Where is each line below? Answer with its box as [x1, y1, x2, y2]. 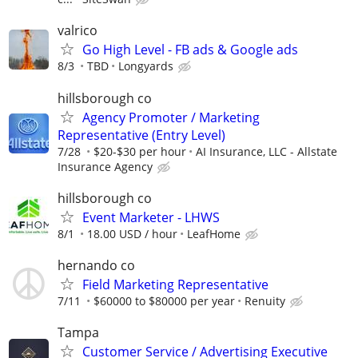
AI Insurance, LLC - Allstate [196, 143, 337, 159]
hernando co [58, 256, 135, 274]
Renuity [245, 292, 285, 308]
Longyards [118, 58, 173, 74]
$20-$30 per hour [93, 143, 186, 159]
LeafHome [187, 225, 241, 241]
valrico [58, 22, 97, 40]
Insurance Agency [58, 158, 153, 174]
